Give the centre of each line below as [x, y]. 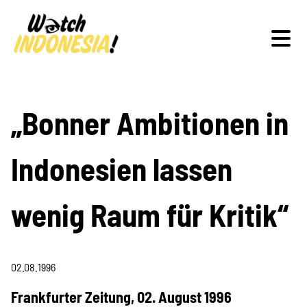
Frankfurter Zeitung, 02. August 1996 [121, 297]
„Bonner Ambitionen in [150, 123]
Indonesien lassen [122, 169]
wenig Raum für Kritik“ [150, 214]
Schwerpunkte [153, 122]
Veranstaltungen [153, 187]
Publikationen [153, 252]
